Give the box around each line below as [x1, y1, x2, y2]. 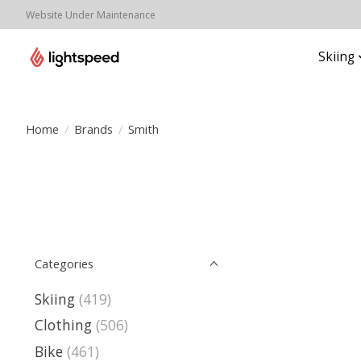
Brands [73, 120, 113, 137]
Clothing [35, 315, 92, 335]
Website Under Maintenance [26, 7, 156, 22]
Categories [35, 255, 93, 272]
